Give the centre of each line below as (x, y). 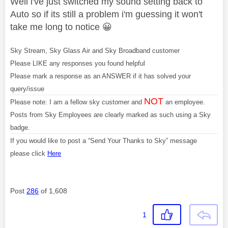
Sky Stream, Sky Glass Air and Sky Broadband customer (95, 51)
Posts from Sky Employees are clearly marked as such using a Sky (110, 115)
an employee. (184, 102)
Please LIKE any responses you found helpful (78, 64)
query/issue (27, 89)
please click (29, 154)
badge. (20, 128)
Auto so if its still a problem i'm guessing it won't (106, 15)
